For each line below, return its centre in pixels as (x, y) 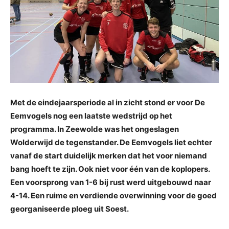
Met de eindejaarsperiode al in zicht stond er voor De (108, 102)
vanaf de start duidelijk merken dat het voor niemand (109, 156)
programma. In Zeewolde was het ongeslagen (95, 129)
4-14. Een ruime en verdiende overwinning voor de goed (113, 196)
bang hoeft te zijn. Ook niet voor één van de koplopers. (110, 169)
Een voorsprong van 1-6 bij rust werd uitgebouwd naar (111, 182)
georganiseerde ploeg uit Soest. (70, 209)
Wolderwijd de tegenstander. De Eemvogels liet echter (111, 142)
